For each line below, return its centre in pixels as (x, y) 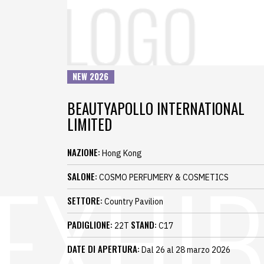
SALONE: (82, 176)
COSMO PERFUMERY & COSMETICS (163, 178)
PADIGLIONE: (90, 225)
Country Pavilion (133, 202)
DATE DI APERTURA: (103, 249)
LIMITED (90, 124)
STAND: (144, 225)
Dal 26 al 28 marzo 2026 (185, 250)
